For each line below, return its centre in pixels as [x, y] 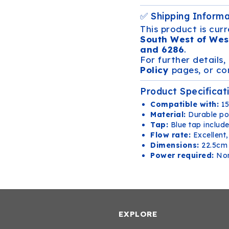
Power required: [182, 155]
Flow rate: [170, 135]
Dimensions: [175, 145]
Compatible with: [185, 104]
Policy [154, 70]
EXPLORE [138, 214]
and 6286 [162, 49]
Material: [168, 114]
